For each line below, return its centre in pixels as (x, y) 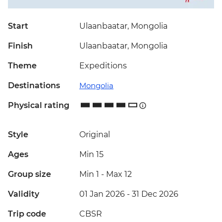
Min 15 (91, 155)
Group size (29, 174)
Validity (24, 194)
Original (95, 135)
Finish (20, 46)
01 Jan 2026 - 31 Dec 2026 (129, 194)
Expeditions (103, 66)
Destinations (34, 86)
